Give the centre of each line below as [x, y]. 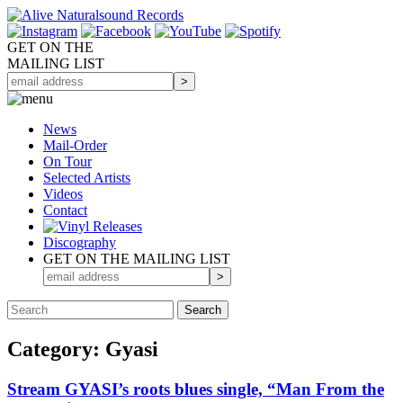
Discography [80, 242]
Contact [65, 210]
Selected [68, 178]
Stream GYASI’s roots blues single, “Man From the [196, 389]
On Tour [67, 161]
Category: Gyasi [83, 349]
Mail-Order [75, 145]
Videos [63, 194]
